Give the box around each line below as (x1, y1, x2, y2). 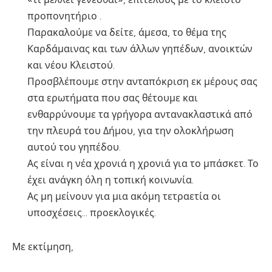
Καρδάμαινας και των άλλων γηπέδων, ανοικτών (27, 43, 253, 55)
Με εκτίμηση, (12, 241, 73, 253)
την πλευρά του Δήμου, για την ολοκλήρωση (27, 125, 234, 137)
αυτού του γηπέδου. (27, 141, 121, 154)
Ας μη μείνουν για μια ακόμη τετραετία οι (27, 191, 221, 203)
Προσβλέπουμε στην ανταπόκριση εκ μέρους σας (27, 76, 257, 88)
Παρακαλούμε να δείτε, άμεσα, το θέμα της (27, 27, 226, 39)
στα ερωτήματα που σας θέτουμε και (27, 92, 198, 104)
